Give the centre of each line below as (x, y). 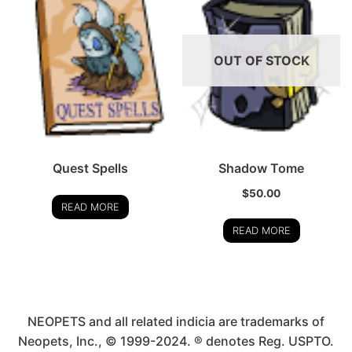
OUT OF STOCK (261, 61)
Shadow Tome (262, 169)
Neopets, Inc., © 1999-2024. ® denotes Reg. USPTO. (176, 341)
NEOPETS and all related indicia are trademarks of (176, 321)
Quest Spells (91, 169)
